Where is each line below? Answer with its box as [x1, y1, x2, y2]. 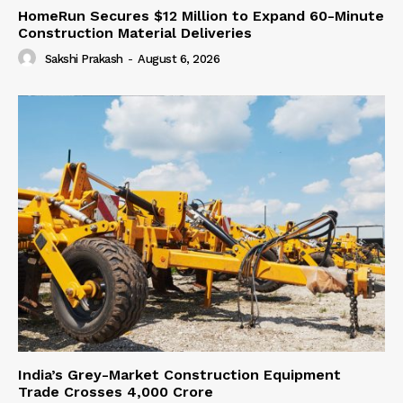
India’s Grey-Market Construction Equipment [18, 366, 341, 384]
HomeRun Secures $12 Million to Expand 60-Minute [18, 6, 384, 24]
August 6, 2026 [138, 51, 219, 66]
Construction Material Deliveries [18, 23, 252, 41]
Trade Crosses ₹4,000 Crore [18, 383, 213, 401]
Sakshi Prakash [44, 51, 123, 66]
